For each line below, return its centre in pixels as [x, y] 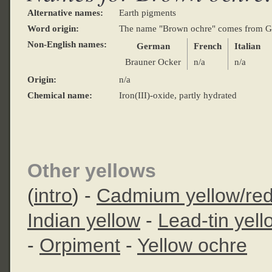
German [153, 46]
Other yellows [92, 171]
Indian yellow [84, 220]
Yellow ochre [192, 245]
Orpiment [80, 245]
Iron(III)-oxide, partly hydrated [178, 95]
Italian [247, 46]
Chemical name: [60, 95]
